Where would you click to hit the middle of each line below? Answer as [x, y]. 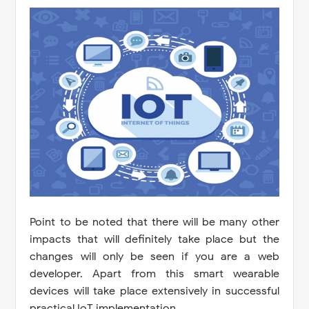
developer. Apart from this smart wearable [154, 273]
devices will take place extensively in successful [154, 291]
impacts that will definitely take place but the [154, 239]
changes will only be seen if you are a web [154, 256]
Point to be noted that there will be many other [154, 222]
